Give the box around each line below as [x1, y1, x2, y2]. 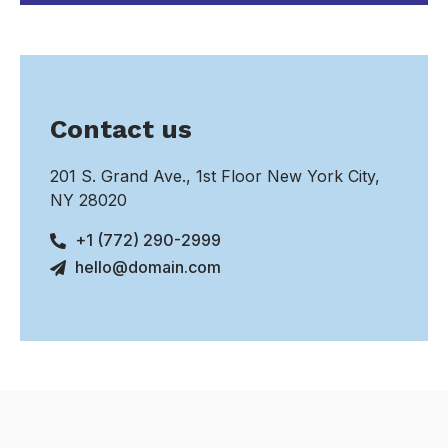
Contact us [50, 114, 192, 145]
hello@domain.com [75, 257, 221, 278]
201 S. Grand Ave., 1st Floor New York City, [50, 166, 380, 187]
